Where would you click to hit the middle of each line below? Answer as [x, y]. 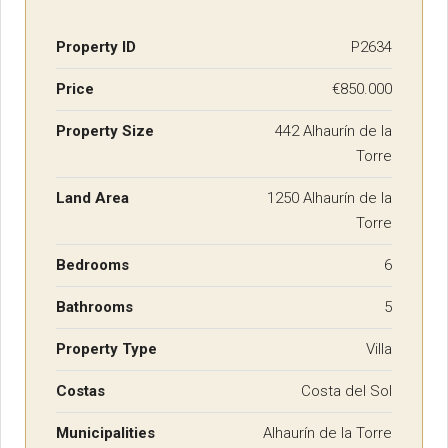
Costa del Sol [346, 390]
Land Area [92, 197]
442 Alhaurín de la [333, 130]
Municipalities [105, 432]
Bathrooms [94, 306]
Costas [80, 390]
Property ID [96, 46]
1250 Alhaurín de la [329, 197]
